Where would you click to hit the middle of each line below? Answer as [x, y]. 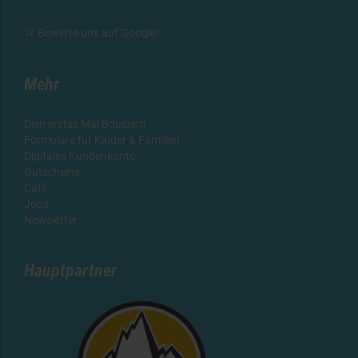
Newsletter [51, 220]
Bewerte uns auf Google [97, 33]
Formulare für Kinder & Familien [102, 140]
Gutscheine [52, 172]
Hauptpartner [70, 271]
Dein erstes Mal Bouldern [85, 124]
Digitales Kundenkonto [80, 156]
